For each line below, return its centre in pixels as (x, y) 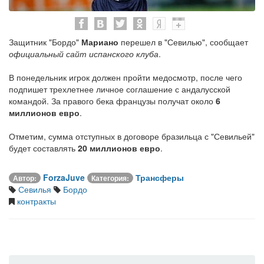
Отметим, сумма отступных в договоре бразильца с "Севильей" (132, 136)
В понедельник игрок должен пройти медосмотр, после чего (126, 77)
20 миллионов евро (119, 148)
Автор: (25, 178)
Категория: (110, 178)
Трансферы (160, 178)
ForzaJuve (64, 178)
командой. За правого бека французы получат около (112, 101)
